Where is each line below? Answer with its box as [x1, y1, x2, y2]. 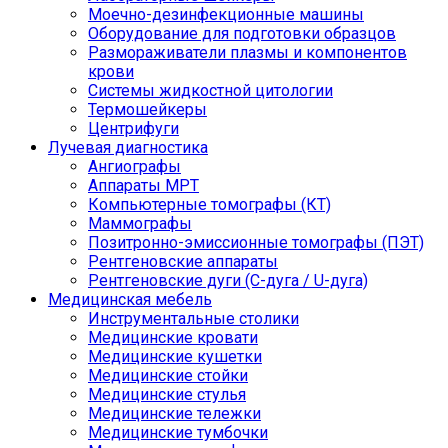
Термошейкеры [88, 100, 207, 120]
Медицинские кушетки [88, 347, 262, 367]
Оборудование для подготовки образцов [88, 24, 396, 44]
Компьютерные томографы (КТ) [88, 195, 331, 215]
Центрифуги [88, 119, 179, 139]
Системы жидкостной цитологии [88, 81, 333, 101]
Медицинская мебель [48, 290, 212, 310]
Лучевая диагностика [48, 138, 208, 158]
